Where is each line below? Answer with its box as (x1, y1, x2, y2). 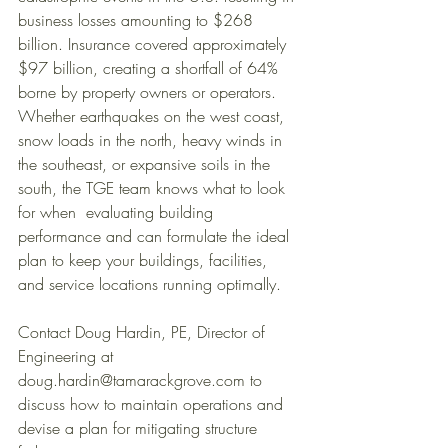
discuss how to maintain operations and (18, 392, 288, 415)
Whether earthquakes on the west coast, (18, 104, 289, 127)
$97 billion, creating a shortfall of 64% (18, 56, 283, 79)
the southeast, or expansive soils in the (18, 152, 275, 175)
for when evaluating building (18, 200, 218, 223)
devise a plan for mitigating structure (18, 416, 262, 439)
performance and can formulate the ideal (18, 224, 294, 247)
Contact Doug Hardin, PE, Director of (18, 320, 270, 343)
